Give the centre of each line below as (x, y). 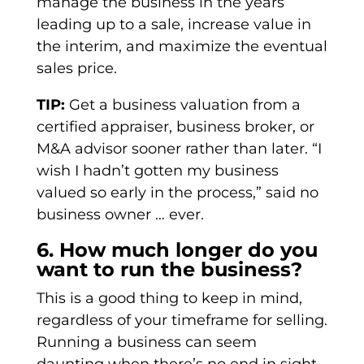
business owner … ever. (120, 215)
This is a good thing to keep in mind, (169, 299)
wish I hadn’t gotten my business (157, 171)
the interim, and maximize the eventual (182, 47)
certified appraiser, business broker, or (175, 127)
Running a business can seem (146, 342)
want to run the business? (169, 270)
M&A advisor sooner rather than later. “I (179, 149)
